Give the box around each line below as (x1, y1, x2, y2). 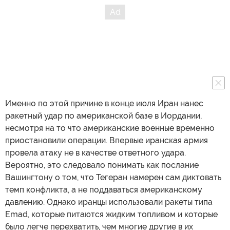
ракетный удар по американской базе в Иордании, (5, 110, 202, 121)
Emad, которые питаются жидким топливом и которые (5, 209, 218, 219)
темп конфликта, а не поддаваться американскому (5, 184, 202, 195)
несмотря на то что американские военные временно (5, 123, 215, 133)
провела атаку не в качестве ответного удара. (5, 147, 186, 158)
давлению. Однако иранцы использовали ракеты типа (5, 197, 213, 207)
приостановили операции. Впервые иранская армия (5, 135, 208, 145)
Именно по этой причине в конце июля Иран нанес (5, 98, 203, 108)
